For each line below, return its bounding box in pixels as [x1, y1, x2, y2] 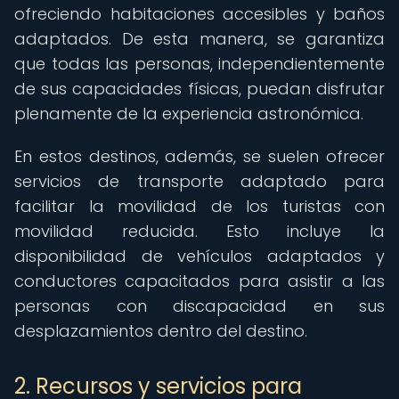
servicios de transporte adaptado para [14, 170, 385, 192]
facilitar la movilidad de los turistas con [14, 195, 385, 217]
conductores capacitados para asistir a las [14, 270, 385, 292]
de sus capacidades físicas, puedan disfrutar [14, 77, 385, 100]
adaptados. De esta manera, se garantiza [14, 28, 385, 50]
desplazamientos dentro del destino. [14, 320, 307, 342]
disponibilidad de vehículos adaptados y [14, 245, 385, 267]
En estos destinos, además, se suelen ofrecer [14, 145, 385, 167]
